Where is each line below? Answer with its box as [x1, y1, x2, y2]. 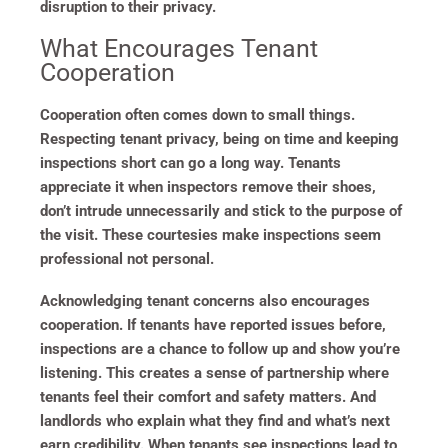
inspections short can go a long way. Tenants [40, 153, 341, 172]
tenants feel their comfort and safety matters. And [40, 387, 376, 406]
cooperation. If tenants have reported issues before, [40, 315, 386, 334]
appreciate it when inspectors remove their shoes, [40, 177, 376, 196]
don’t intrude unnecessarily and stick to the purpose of [40, 201, 402, 220]
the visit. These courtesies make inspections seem [40, 225, 381, 244]
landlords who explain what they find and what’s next [40, 411, 390, 430]
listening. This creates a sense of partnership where [40, 363, 389, 382]
